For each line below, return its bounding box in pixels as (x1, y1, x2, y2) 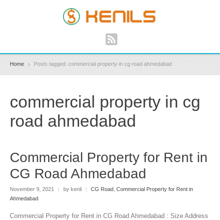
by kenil (62, 186, 83, 192)
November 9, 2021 (10, 186, 55, 192)
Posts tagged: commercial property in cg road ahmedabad (34, 61, 172, 67)
